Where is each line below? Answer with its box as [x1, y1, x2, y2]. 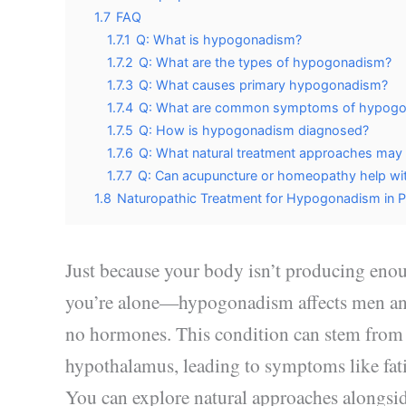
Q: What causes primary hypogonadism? [139, 76, 388, 92]
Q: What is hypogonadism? [136, 31, 302, 47]
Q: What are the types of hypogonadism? [139, 53, 391, 70]
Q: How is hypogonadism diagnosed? [139, 121, 369, 138]
